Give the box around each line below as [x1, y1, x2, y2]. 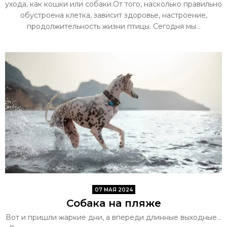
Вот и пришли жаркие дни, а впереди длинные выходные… [6, 213, 221, 222]
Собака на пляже [66, 197, 161, 210]
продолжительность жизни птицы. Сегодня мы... [26, 21, 201, 31]
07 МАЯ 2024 [94, 186, 133, 194]
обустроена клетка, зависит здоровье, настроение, [20, 10, 207, 20]
